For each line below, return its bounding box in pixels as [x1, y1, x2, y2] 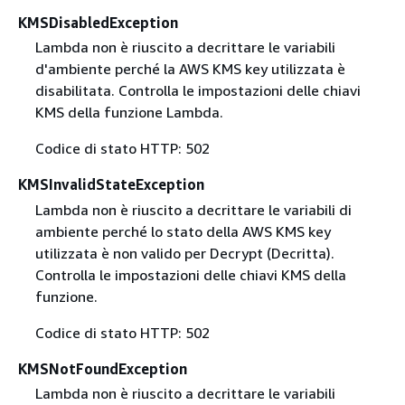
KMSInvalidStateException [18, 175, 204, 194]
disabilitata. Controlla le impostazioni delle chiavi [34, 81, 361, 100]
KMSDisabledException [18, 14, 178, 33]
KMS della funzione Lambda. [34, 103, 223, 122]
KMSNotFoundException [18, 359, 187, 378]
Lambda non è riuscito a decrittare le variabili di [34, 200, 352, 219]
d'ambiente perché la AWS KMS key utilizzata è [34, 60, 345, 79]
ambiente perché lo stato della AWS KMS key [34, 221, 331, 240]
